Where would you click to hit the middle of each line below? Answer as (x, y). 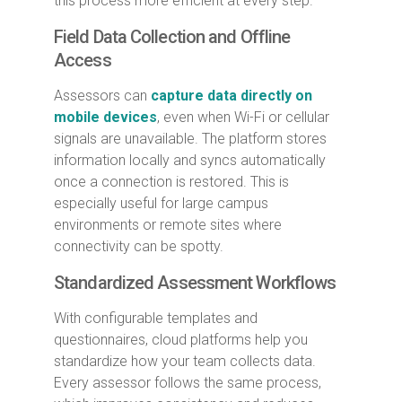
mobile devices (105, 118)
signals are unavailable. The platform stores (190, 139)
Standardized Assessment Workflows (195, 283)
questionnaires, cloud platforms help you (181, 340)
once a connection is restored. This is (171, 182)
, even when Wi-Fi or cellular (243, 118)
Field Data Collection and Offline (172, 37)
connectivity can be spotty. (139, 247)
